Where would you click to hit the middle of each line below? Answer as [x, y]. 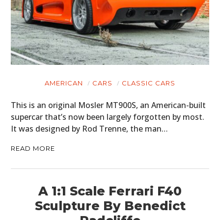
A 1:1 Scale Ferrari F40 [110, 191]
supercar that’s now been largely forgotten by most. [108, 117]
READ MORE [33, 148]
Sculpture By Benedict [110, 206]
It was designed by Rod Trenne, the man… [90, 128]
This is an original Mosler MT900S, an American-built [109, 105]
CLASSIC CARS [149, 83]
